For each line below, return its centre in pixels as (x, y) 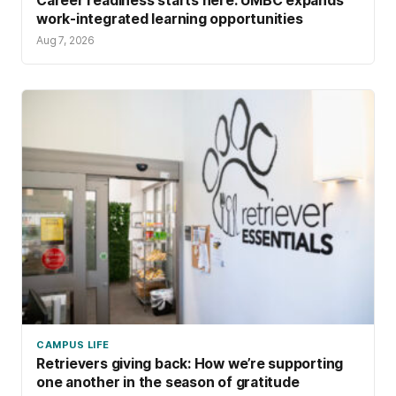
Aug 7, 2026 (66, 40)
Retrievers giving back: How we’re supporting (190, 364)
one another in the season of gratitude (168, 383)
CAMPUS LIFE (73, 344)
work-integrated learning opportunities (170, 19)
